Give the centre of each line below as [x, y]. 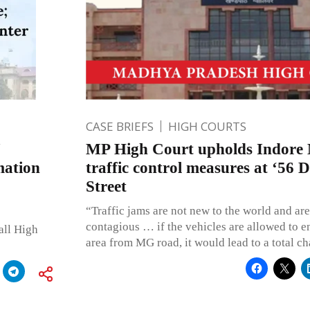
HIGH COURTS [207, 126]
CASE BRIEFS [119, 126]
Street [106, 186]
